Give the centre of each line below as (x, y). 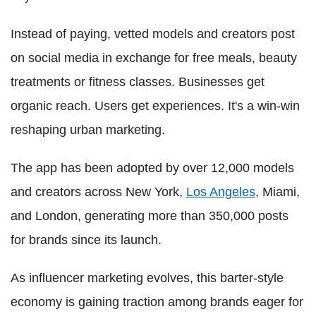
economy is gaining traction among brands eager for (157, 302)
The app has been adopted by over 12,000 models (152, 168)
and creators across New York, (98, 192)
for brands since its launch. (86, 240)
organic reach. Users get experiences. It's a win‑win (155, 106)
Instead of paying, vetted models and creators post (153, 34)
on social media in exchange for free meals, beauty (154, 58)
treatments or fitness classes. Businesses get (138, 82)
